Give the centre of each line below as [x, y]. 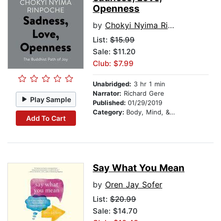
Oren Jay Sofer [134, 185]
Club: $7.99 [113, 64]
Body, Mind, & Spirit [148, 112]
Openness [116, 9]
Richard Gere [143, 93]
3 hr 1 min [148, 84]
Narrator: [107, 93]
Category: [110, 112]
